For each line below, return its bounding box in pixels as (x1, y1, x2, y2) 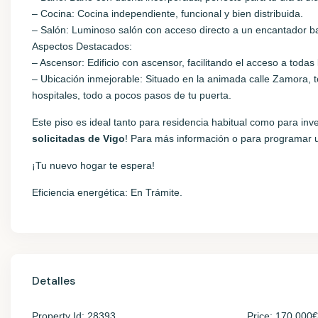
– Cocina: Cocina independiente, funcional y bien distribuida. (32, 8, 303, 19)
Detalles (32, 273, 75, 288)
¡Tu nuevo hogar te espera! (32, 160, 155, 171)
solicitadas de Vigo (32, 133, 125, 144)
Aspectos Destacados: (32, 40, 132, 52)
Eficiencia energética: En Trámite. (32, 187, 182, 198)
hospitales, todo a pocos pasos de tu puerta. (32, 89, 231, 101)
